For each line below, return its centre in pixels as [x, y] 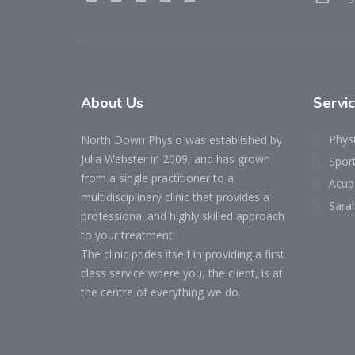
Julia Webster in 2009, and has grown [176, 159]
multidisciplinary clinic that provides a [175, 197]
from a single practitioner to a [157, 178]
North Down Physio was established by [181, 140]
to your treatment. [128, 235]
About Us [112, 103]
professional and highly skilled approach [183, 216]
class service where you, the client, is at [182, 273]
